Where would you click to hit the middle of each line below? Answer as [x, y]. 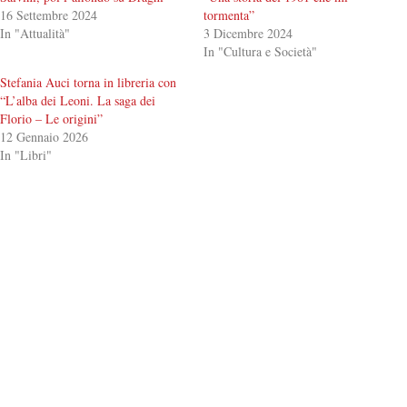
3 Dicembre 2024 [248, 33]
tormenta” [229, 15]
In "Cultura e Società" [260, 51]
